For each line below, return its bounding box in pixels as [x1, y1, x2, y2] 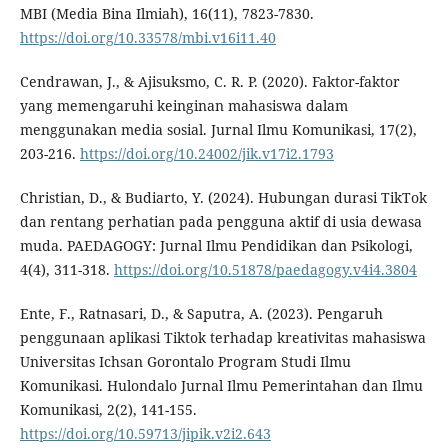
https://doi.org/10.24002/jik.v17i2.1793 [79, 144, 334, 164]
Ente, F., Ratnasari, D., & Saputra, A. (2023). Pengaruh [19, 304, 383, 324]
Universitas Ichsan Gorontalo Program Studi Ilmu [19, 352, 351, 372]
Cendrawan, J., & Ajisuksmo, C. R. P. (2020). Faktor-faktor [19, 72, 400, 92]
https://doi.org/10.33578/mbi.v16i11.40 [19, 28, 276, 48]
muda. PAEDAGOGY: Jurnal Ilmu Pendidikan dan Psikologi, [19, 236, 413, 256]
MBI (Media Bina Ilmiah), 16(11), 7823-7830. [19, 4, 314, 24]
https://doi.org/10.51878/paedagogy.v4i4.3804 [113, 260, 417, 280]
